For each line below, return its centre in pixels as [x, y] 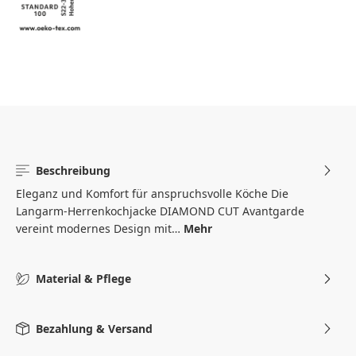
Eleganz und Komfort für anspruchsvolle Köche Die [152, 194]
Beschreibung [71, 170]
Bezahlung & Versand [92, 328]
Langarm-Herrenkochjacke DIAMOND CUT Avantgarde [160, 211]
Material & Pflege [81, 278]
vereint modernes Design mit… [100, 229]
